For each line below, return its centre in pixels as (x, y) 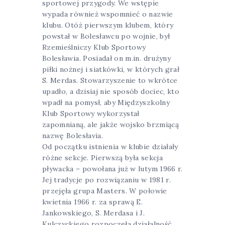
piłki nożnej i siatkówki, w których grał (111, 69)
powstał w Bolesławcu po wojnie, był (106, 36)
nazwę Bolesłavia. (73, 135)
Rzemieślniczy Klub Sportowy (94, 47)
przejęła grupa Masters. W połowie (105, 191)
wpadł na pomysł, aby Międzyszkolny (106, 102)
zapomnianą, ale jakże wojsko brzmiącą (110, 124)
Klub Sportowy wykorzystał (91, 113)
